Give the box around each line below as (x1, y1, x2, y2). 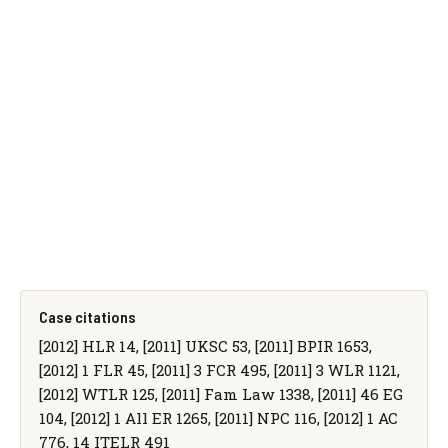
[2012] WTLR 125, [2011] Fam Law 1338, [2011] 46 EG (38, 383, 403, 404)
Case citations (38, 306, 136, 326)
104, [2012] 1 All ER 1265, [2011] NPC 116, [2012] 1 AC (38, 407, 398, 428)
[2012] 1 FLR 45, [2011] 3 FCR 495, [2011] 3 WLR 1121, (38, 359, 400, 380)
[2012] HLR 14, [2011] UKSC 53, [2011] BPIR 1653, (38, 335, 372, 356)
